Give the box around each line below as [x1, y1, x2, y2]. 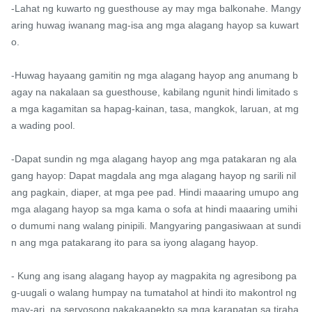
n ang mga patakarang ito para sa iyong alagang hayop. [11, 237, 258, 249]
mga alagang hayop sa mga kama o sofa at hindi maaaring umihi [11, 203, 297, 215]
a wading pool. [11, 120, 75, 132]
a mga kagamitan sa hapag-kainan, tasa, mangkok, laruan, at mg [11, 103, 299, 115]
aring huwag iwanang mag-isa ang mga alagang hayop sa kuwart [11, 19, 299, 31]
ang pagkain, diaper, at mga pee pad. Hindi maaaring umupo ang [11, 187, 299, 198]
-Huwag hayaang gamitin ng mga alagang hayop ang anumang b [11, 70, 298, 81]
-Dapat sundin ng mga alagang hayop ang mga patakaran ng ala [11, 153, 297, 165]
